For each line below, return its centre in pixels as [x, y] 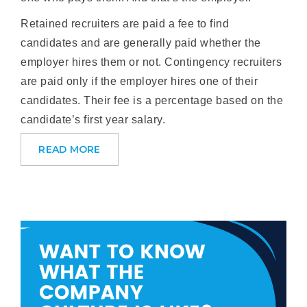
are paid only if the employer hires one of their [139, 81]
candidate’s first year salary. [93, 120]
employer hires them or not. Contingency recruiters [151, 62]
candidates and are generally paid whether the [141, 43]
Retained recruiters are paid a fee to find [125, 24]
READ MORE [70, 149]
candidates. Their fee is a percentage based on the [152, 100]
